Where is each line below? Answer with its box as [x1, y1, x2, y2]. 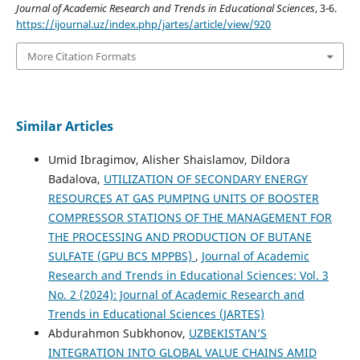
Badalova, [47, 171, 104, 187]
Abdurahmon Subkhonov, [47, 325, 189, 342]
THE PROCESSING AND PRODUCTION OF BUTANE [47, 229, 312, 245]
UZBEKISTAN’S [188, 325, 267, 342]
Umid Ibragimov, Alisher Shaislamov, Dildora [47, 152, 290, 168]
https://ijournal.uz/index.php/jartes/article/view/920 [15, 16, 271, 31]
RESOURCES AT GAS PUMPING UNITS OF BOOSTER [47, 190, 319, 207]
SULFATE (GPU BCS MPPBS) [47, 248, 195, 264]
